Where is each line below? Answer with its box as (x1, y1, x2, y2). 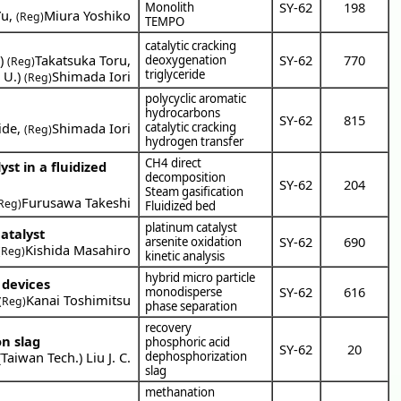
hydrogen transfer (145, 132, 244, 149)
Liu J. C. (86, 347, 132, 366)
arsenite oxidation (145, 233, 243, 250)
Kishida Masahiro (25, 240, 132, 259)
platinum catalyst (145, 218, 238, 235)
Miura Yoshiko (44, 5, 132, 24)
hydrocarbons (145, 104, 221, 121)
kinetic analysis (145, 247, 226, 264)
